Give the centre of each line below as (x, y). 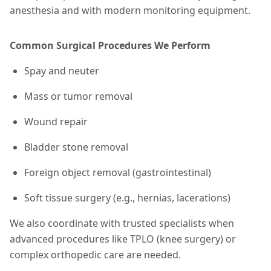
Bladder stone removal (76, 147)
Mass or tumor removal (78, 96)
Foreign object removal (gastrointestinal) (118, 172)
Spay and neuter (62, 71)
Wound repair (56, 122)
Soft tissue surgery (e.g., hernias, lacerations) (127, 198)
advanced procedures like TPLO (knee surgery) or (123, 239)
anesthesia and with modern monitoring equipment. (130, 10)
